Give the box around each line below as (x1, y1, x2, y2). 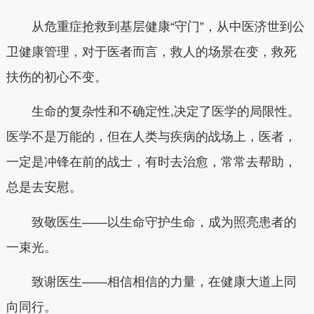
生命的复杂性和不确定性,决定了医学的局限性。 (6, 104, 300, 118)
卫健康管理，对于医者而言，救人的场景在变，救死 (6, 44, 296, 59)
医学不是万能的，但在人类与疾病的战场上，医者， (6, 130, 296, 144)
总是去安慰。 (6, 180, 82, 194)
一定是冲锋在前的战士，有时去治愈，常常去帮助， (6, 155, 296, 169)
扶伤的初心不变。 (6, 69, 107, 84)
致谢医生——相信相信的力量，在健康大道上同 (6, 275, 296, 289)
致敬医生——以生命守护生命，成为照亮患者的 (6, 214, 296, 229)
